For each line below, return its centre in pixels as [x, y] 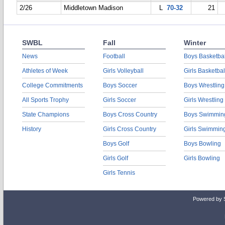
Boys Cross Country [130, 115]
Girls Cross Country [130, 129]
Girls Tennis [119, 173]
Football [114, 56]
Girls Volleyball [123, 71]
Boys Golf [116, 144]
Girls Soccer [120, 100]
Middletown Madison [93, 8]
